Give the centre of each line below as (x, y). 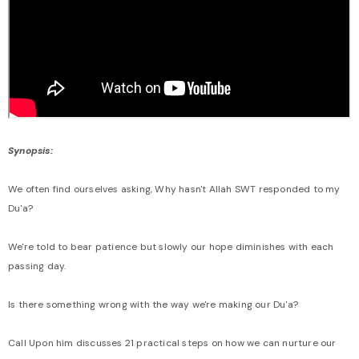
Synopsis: (30, 150)
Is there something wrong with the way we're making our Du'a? (153, 304)
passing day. (37, 266)
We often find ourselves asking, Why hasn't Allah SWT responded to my (174, 189)
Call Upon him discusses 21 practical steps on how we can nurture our (172, 343)
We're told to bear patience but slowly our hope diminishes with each (171, 246)
